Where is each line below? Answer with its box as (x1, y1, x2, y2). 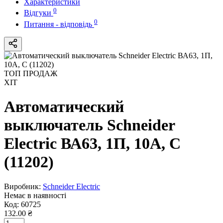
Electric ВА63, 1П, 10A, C (4, 134, 181, 153)
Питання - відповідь (24, 19, 94, 28)
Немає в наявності (4, 191, 66, 200)
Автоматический (4, 98, 124, 116)
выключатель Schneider (4, 116, 175, 134)
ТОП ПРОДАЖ (4, 69, 57, 78)
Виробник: (4, 182, 43, 191)
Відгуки (24, 8, 53, 17)
